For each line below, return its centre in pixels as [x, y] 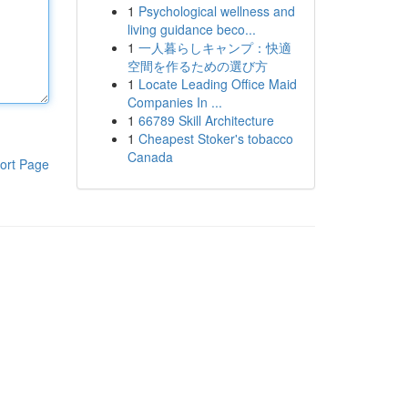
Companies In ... [174, 102]
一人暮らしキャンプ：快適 [214, 47]
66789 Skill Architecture [206, 120]
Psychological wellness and [216, 11]
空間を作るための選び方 [197, 66]
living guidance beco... [191, 29]
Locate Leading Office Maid [217, 84]
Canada [150, 157]
